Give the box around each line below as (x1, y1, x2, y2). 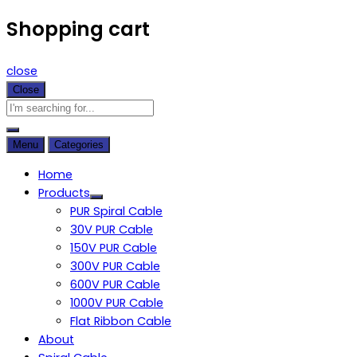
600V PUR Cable (70, 276, 160, 292)
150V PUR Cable (70, 239, 157, 256)
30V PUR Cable (70, 221, 153, 237)
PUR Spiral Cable (70, 202, 163, 219)
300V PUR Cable (70, 257, 160, 274)
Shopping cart (6, 14, 150, 43)
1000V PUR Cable (70, 294, 163, 311)
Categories (54, 139, 104, 151)
